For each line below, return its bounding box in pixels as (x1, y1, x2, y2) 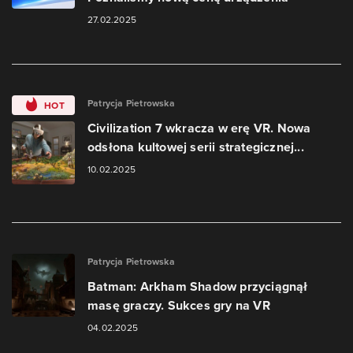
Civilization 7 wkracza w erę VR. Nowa (87, 119, 311, 137)
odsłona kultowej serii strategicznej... (87, 138, 304, 156)
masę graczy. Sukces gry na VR (87, 296, 270, 314)
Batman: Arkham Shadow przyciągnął (87, 277, 308, 295)
